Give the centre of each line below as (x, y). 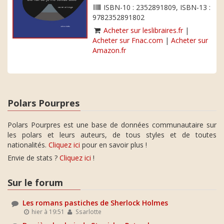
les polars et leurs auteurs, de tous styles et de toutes (112, 134)
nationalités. (28, 144)
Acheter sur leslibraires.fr (143, 30)
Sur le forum (35, 182)
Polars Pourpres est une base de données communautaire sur (112, 124)
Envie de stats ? (33, 157)
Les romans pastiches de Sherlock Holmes (95, 203)
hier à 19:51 (47, 211)
